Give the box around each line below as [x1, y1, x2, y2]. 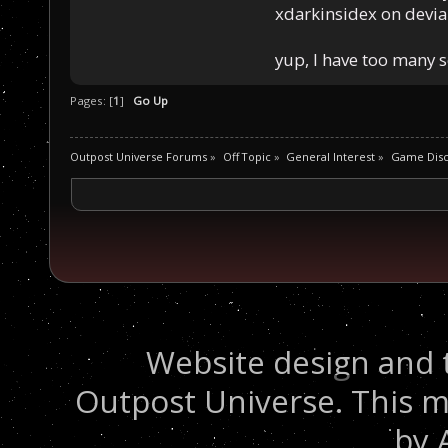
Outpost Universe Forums [70, 149, 207, 165]
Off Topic [222, 149, 271, 165]
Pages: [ [70, 92, 113, 108]
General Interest [286, 149, 376, 165]
